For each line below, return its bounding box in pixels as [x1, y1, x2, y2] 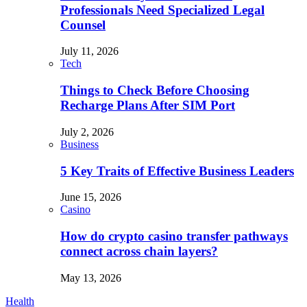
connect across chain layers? [60, 244, 218, 259]
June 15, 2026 [60, 191, 121, 204]
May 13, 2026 [60, 271, 121, 284]
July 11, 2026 [60, 45, 119, 58]
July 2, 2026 [60, 125, 114, 138]
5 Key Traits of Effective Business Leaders [60, 163, 294, 178]
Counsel [60, 17, 106, 32]
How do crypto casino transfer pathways [60, 229, 288, 244]
